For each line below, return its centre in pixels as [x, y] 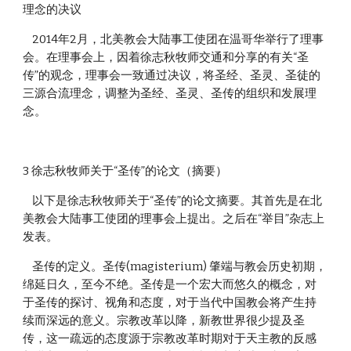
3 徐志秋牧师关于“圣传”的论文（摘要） [125, 171]
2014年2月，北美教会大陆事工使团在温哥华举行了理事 [28, 39]
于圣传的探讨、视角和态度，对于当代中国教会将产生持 [170, 302]
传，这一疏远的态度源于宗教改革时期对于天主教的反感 [170, 338]
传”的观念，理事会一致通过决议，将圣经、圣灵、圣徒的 [172, 75]
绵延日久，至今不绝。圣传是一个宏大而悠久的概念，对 [170, 284]
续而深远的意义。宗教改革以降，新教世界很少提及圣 [164, 320]
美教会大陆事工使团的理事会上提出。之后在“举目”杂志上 [174, 219]
